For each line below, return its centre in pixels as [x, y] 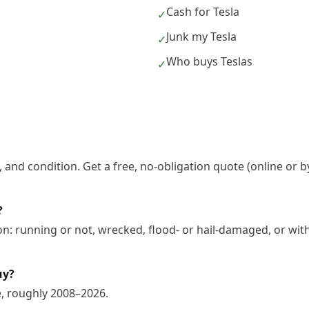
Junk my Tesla [201, 37]
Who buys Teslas [209, 61]
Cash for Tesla [203, 12]
